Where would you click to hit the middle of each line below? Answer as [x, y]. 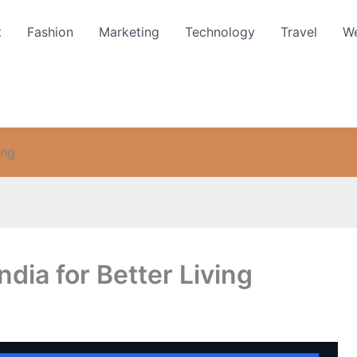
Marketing [129, 32]
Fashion [50, 32]
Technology [220, 32]
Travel [299, 32]
